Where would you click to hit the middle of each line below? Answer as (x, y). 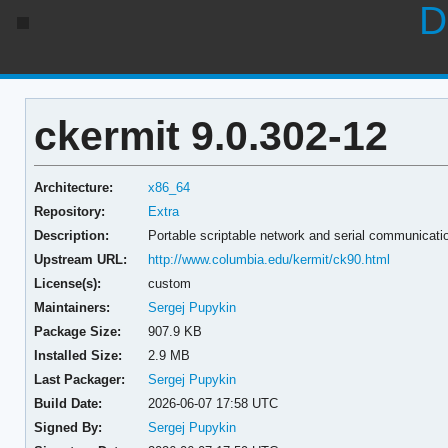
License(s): (67, 283)
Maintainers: (71, 307)
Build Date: (67, 403)
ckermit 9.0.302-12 (210, 135)
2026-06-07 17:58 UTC (213, 403)
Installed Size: (77, 355)
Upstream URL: (80, 259)
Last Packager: (79, 379)
